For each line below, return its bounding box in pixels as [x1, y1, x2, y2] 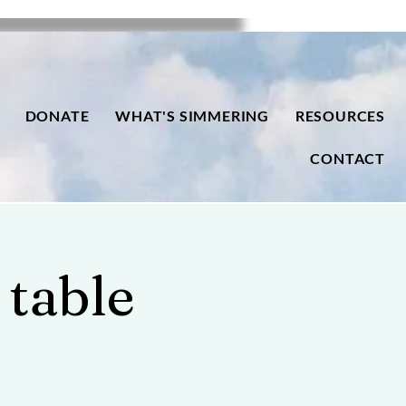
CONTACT [310, 150, 385, 167]
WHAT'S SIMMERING [115, 107, 270, 124]
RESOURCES [295, 107, 386, 124]
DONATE [24, 107, 90, 124]
